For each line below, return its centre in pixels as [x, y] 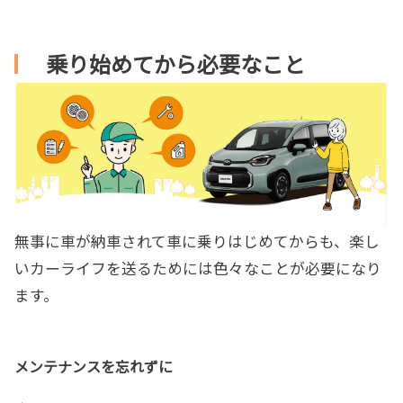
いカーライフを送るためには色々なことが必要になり [198, 268]
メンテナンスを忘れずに [94, 366]
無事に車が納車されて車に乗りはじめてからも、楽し [197, 241]
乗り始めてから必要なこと [175, 63]
